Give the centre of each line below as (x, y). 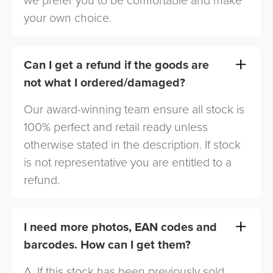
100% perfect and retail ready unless (116, 127)
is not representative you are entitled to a (128, 163)
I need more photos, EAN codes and (121, 227)
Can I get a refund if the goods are (117, 65)
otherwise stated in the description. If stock (133, 145)
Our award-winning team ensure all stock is (134, 110)
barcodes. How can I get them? (108, 244)
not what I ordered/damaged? (105, 82)
